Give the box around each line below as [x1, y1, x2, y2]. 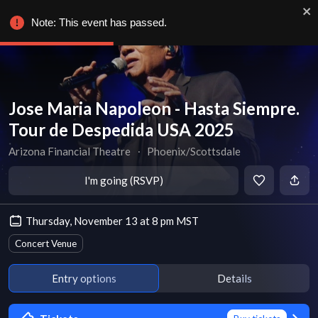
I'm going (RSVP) [84, 174, 163, 187]
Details [216, 271, 252, 285]
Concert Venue [15, 238, 77, 249]
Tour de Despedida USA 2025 [9, 119, 234, 140]
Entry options [51, 271, 116, 285]
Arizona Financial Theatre [9, 145, 131, 158]
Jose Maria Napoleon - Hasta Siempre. [9, 98, 300, 119]
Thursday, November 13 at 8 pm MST [26, 214, 199, 227]
